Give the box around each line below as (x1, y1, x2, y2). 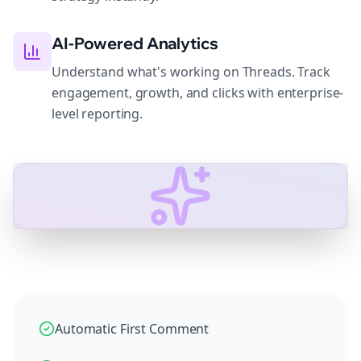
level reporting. (52, 105, 143, 122)
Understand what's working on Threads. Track (52, 63, 330, 81)
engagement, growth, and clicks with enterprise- (52, 84, 344, 102)
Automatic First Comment (55, 320, 210, 338)
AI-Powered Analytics (52, 33, 218, 53)
